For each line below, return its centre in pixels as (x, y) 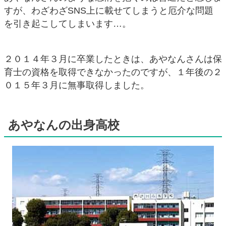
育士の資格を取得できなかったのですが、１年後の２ (113, 72)
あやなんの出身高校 (64, 125)
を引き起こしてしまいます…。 (68, 23)
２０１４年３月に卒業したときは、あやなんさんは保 (113, 59)
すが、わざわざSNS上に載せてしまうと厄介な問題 (109, 10)
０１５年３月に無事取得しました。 (77, 85)
